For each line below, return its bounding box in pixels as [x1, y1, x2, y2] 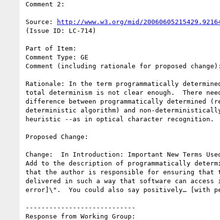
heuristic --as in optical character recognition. [26, 115, 214, 123]
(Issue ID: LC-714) [26, 27, 96, 34]
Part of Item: [26, 44, 77, 52]
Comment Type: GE [26, 53, 88, 61]
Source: [26, 18, 57, 26]
